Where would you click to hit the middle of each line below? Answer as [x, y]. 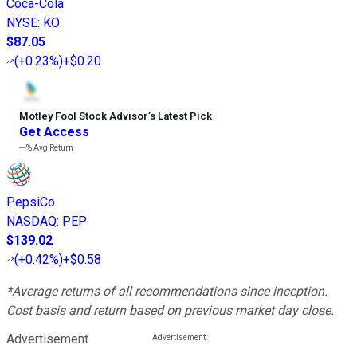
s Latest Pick [181, 116]
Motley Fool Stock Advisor [84, 116]
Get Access [54, 132]
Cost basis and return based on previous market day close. [170, 311]
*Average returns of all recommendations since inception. [167, 292]
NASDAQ [31, 222]
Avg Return [53, 148]
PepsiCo [31, 202]
